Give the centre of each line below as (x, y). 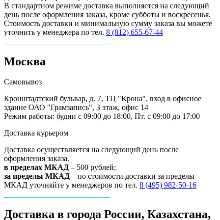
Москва (25, 61)
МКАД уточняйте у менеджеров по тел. (72, 185)
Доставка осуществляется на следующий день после (91, 150)
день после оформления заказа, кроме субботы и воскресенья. (107, 14)
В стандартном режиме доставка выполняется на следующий (107, 5)
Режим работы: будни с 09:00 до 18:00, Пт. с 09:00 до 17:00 (102, 116)
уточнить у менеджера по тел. (55, 32)
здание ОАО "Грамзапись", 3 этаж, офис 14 (76, 108)
